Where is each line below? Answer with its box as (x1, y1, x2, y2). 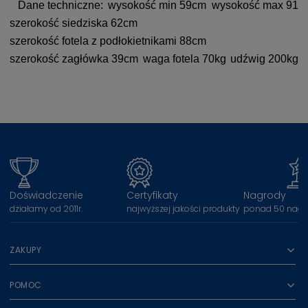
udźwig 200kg (230, 52, 298, 65)
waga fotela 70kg (142, 52, 226, 65)
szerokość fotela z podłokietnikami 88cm (10, 34, 206, 47)
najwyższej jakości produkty (126, 202, 240, 214)
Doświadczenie (10, 188, 83, 202)
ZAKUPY (10, 243, 41, 256)
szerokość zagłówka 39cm (10, 52, 138, 65)
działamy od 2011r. (10, 202, 82, 214)
